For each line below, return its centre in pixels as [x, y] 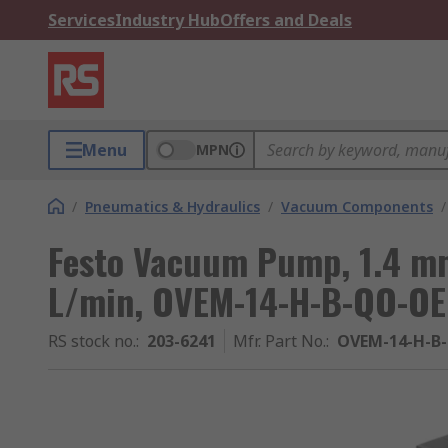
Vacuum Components [357, 206]
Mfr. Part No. [279, 341]
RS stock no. [92, 341]
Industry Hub [167, 20]
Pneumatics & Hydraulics [172, 206]
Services [81, 20]
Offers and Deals [286, 20]
